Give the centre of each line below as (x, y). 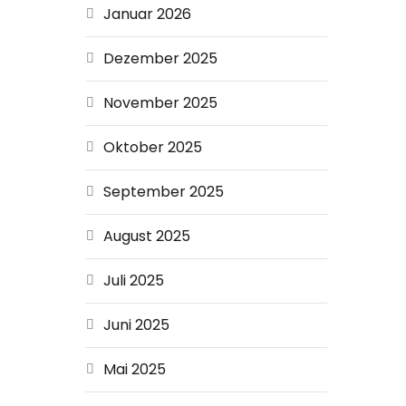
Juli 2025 (133, 280)
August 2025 (146, 236)
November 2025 (160, 103)
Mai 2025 (134, 369)
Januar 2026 (147, 14)
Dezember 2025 (160, 58)
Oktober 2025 (152, 147)
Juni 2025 (136, 325)
